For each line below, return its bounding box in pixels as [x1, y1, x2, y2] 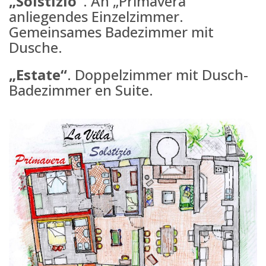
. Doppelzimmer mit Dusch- [67, 64, 248, 84]
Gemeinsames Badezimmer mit [9, 21, 214, 42]
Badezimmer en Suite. [9, 80, 153, 100]
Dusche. [9, 37, 62, 57]
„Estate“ [9, 64, 67, 84]
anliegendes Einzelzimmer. [9, 6, 183, 26]
